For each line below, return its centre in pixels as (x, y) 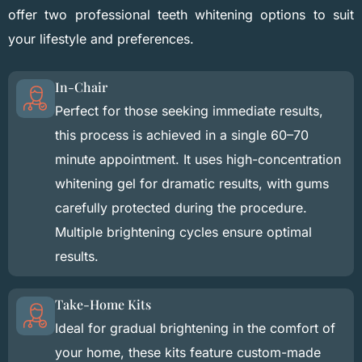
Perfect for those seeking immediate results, (189, 111)
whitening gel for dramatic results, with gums (192, 184)
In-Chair (81, 87)
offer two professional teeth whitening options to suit (181, 15)
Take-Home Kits (103, 305)
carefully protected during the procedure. (181, 208)
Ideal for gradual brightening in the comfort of (195, 328)
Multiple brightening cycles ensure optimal (183, 232)
